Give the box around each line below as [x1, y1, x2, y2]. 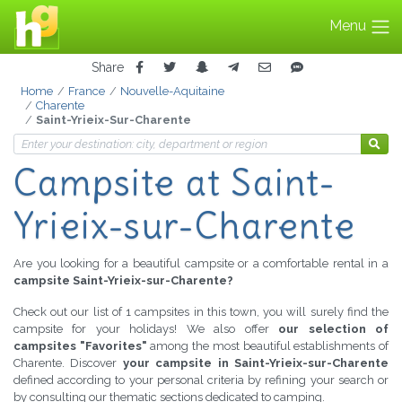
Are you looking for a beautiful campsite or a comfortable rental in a [13, 257, 389, 271]
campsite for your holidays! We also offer [13, 322, 279, 336]
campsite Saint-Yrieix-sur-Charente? [13, 274, 233, 288]
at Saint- [185, 161, 336, 206]
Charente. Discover [13, 356, 123, 371]
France [67, 84, 105, 99]
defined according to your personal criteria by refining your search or [13, 373, 389, 388]
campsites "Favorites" [13, 339, 147, 354]
